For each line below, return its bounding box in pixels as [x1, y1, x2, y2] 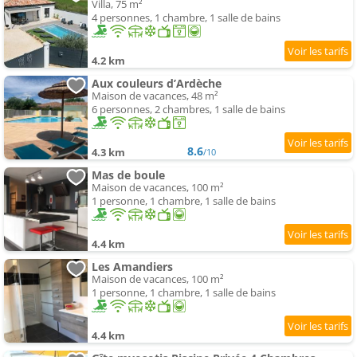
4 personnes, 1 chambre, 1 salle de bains [92, 10, 280, 25]
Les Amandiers [92, 259, 173, 275]
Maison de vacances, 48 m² [92, 88, 218, 104]
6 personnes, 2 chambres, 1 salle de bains [92, 102, 285, 117]
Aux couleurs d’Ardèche [92, 76, 222, 92]
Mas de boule [92, 167, 165, 183]
